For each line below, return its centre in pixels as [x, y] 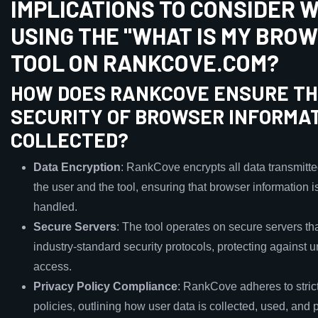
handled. [55, 207]
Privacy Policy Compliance [105, 286]
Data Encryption [77, 167]
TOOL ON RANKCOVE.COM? [145, 62]
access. [53, 267]
